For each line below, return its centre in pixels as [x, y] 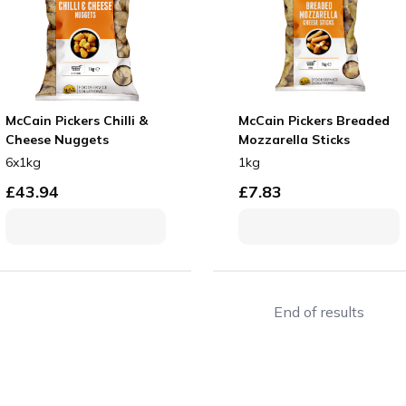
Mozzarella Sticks [295, 140]
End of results [319, 311]
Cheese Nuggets [57, 140]
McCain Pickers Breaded [314, 121]
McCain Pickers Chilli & [77, 121]
